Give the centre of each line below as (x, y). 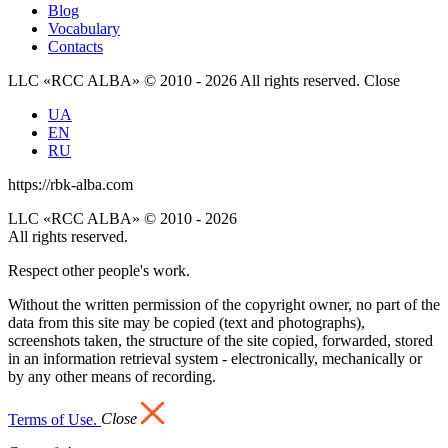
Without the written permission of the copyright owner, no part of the (224, 304)
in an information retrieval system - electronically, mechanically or (215, 358)
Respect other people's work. (99, 270)
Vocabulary (84, 28)
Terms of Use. (54, 419)
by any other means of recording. (112, 376)
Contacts (75, 46)
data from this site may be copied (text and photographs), (186, 322)
